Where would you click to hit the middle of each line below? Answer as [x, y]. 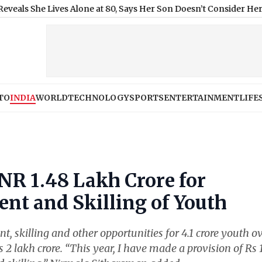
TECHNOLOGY [99, 97]
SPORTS [146, 97]
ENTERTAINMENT [201, 97]
